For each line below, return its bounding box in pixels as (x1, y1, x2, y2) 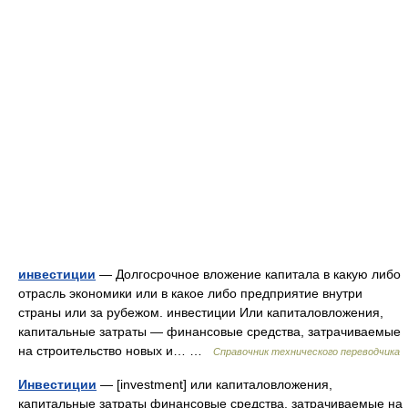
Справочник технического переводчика (213, 346, 400, 357)
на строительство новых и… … (18, 343, 213, 358)
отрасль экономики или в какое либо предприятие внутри (18, 286, 362, 301)
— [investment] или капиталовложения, (97, 377, 332, 392)
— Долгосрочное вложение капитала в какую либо (96, 267, 401, 281)
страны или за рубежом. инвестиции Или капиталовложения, (18, 305, 383, 320)
